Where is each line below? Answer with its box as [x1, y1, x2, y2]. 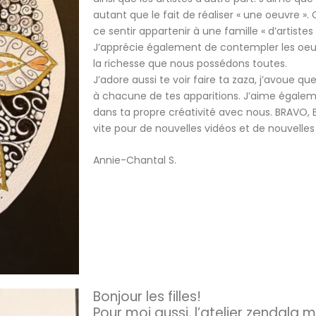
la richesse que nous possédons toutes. [93, 56, 290, 71]
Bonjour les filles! [93, 286, 201, 306]
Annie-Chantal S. [93, 152, 176, 167]
